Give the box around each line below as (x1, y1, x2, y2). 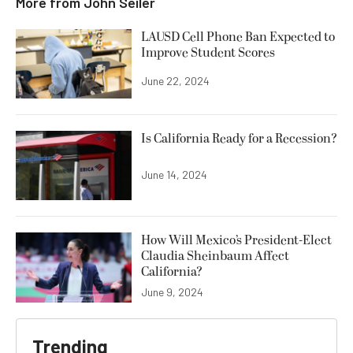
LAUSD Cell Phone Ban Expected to (141, 28, 335, 46)
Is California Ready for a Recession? (141, 129, 337, 149)
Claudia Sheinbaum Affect (141, 247, 289, 266)
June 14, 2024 (141, 168, 207, 182)
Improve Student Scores (141, 43, 275, 62)
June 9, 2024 (141, 285, 203, 299)
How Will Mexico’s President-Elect (141, 231, 332, 251)
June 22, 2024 (141, 74, 210, 88)
